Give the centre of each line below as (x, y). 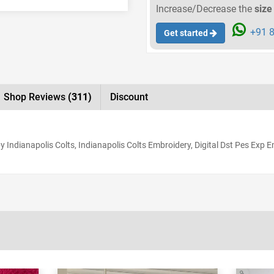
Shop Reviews (36, 97)
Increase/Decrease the (205, 9)
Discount (129, 97)
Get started (186, 33)
